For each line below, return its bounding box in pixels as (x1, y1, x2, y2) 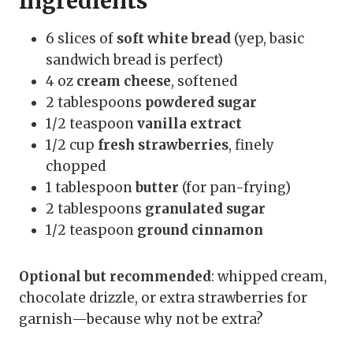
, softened (171, 72, 237, 91)
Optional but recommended (19, 268, 211, 286)
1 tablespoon (46, 179, 136, 197)
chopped (46, 158, 106, 176)
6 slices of (46, 30, 117, 48)
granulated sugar (145, 200, 266, 218)
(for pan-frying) (179, 179, 291, 197)
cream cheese (76, 72, 171, 91)
